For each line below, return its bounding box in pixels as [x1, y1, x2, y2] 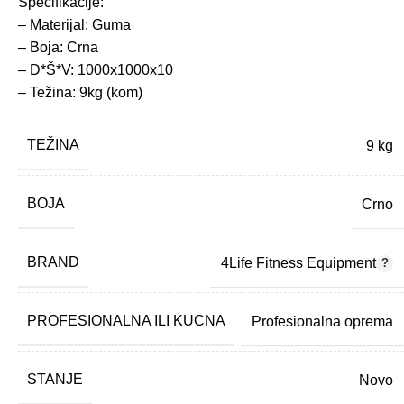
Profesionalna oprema [252, 313, 393, 329]
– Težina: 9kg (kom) [18, 85, 142, 101]
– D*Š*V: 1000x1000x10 [18, 62, 173, 78]
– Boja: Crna [18, 40, 98, 56]
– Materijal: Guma [18, 17, 131, 33]
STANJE [27, 372, 83, 388]
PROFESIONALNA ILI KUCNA [27, 313, 225, 329]
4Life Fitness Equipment [221, 254, 377, 271]
